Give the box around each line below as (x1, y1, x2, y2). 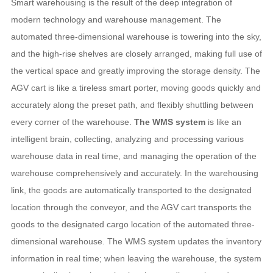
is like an (205, 117, 241, 127)
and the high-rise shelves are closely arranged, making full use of (10, 49, 262, 59)
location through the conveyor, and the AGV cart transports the (10, 202, 252, 213)
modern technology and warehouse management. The (10, 15, 221, 25)
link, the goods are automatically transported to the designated (10, 185, 252, 196)
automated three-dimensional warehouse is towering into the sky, (10, 32, 261, 42)
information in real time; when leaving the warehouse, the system (10, 253, 261, 264)
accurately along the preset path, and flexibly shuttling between (10, 100, 253, 110)
